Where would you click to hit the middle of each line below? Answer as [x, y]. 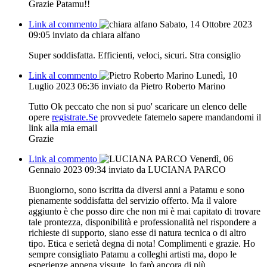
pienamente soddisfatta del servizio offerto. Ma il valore [133, 200]
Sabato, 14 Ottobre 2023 [206, 24]
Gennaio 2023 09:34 [69, 169]
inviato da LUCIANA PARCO [167, 169]
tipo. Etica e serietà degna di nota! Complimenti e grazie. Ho [142, 243]
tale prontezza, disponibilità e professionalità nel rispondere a [142, 222]
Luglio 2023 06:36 [65, 86]
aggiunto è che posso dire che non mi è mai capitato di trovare [145, 211]
